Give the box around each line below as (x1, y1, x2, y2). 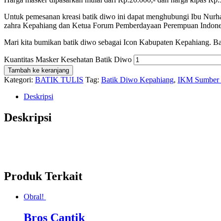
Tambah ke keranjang (8, 66, 69, 74)
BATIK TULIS (35, 75, 83, 84)
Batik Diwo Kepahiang (101, 75, 174, 84)
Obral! (24, 192, 44, 201)
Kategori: (4, 75, 35, 84)
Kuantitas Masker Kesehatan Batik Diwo (4, 55, 132, 64)
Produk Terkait (4, 169, 82, 183)
